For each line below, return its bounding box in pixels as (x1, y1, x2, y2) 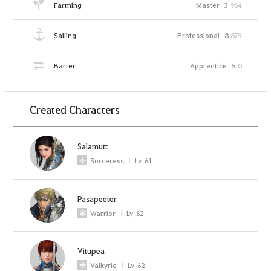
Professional (177, 30, 220, 40)
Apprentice (189, 60, 227, 71)
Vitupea (77, 246, 105, 256)
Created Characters (30, 102, 120, 116)
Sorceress (90, 155, 125, 165)
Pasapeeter (77, 193, 117, 204)
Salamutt (77, 140, 108, 151)
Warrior (90, 207, 116, 218)
